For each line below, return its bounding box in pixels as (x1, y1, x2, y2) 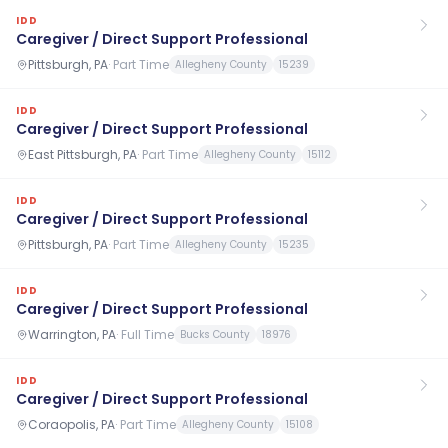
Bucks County (180, 327, 250, 342)
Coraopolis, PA (28, 415, 115, 433)
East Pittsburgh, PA (28, 145, 137, 163)
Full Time (121, 325, 174, 343)
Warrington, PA (28, 325, 116, 343)
